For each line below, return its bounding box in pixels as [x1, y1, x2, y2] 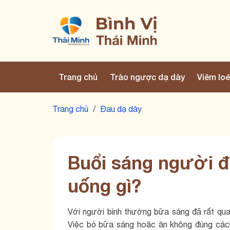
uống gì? [68, 175, 141, 197]
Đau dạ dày [100, 104, 142, 113]
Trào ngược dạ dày [110, 72, 185, 82]
